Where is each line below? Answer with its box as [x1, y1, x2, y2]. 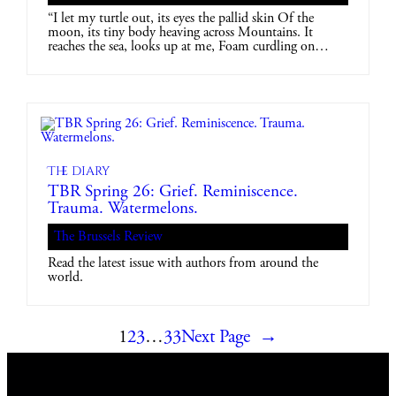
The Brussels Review [54, 230, 164, 245]
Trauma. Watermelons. [48, 201, 199, 218]
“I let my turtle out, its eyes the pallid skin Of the [48, 11, 315, 27]
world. [48, 270, 84, 286]
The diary [48, 164, 110, 180]
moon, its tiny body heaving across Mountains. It [48, 26, 314, 41]
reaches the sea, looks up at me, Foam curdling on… [48, 40, 330, 55]
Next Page [181, 329, 250, 348]
